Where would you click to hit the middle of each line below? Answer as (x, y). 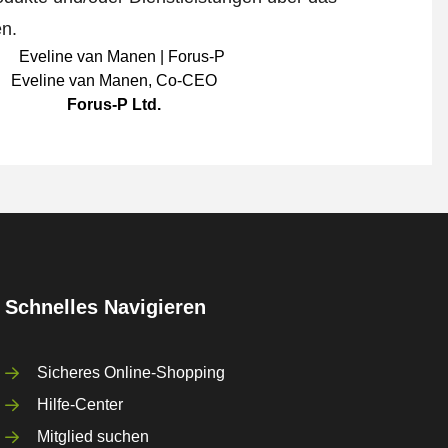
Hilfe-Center (80, 405)
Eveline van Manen (79, 81)
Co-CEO (186, 81)
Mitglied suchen (93, 437)
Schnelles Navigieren (106, 307)
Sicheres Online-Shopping (131, 373)
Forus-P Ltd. (113, 105)
